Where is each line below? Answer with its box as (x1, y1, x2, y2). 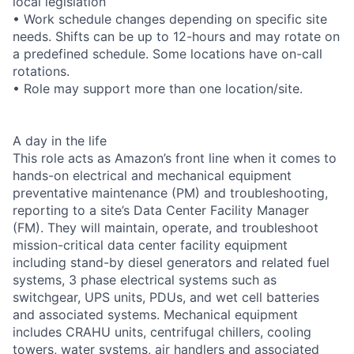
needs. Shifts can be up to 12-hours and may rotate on (13, 28, 340, 44)
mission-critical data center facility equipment (13, 236, 288, 253)
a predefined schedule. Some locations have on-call (13, 45, 322, 62)
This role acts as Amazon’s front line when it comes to (13, 149, 337, 166)
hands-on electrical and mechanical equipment (13, 167, 292, 183)
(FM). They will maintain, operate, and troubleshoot (13, 219, 318, 235)
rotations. (13, 62, 70, 79)
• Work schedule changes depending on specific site (13, 10, 327, 27)
